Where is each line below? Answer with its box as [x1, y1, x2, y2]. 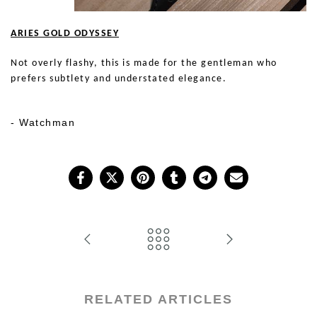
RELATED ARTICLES [84, 292, 233, 306]
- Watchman [11, 117, 75, 128]
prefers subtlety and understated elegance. [11, 74, 226, 84]
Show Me [11, 102, 60, 113]
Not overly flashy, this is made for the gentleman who [11, 58, 277, 69]
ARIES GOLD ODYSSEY [11, 28, 119, 39]
